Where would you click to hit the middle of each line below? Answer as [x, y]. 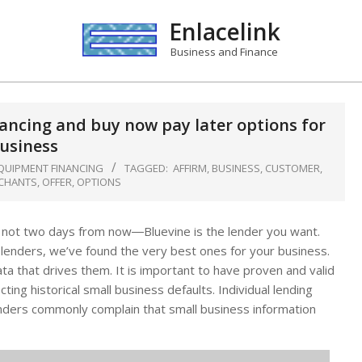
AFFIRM [190, 168]
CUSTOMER [293, 168]
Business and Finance [224, 52]
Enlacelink [224, 32]
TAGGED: [146, 168]
